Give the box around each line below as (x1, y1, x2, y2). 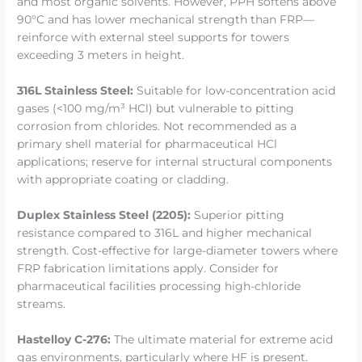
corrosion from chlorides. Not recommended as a (17, 120, 297, 133)
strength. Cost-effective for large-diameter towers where (17, 243, 339, 257)
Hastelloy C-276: (17, 332, 112, 346)
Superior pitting (191, 208, 285, 221)
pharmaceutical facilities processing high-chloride (17, 279, 301, 293)
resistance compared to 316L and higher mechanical (17, 225, 313, 239)
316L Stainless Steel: (17, 84, 134, 98)
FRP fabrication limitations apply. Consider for (17, 261, 280, 275)
